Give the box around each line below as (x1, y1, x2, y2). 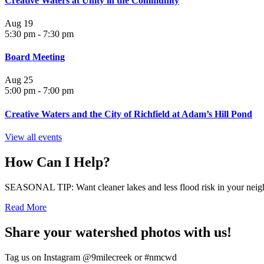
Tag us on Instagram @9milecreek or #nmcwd (5, 252, 177, 262)
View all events (5, 131, 62, 142)
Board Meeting (5, 52, 65, 62)
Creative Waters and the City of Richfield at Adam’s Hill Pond (5, 108, 252, 119)
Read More (5, 202, 47, 212)
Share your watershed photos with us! (5, 224, 232, 240)
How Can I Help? (5, 154, 110, 170)
